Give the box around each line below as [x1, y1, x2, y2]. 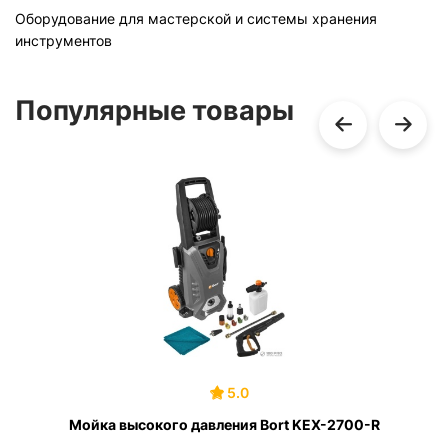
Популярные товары [15, 94, 294, 127]
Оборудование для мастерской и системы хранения [15, 10, 377, 27]
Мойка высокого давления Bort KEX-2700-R [68, 416, 380, 433]
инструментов [15, 32, 112, 49]
